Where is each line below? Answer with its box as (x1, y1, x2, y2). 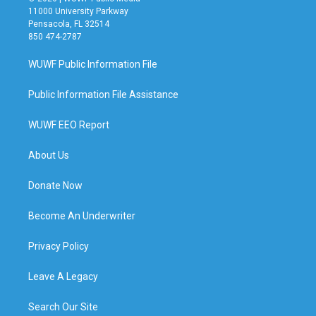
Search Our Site (28, 300, 98, 312)
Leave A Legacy (28, 270, 98, 282)
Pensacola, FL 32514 (28, 18, 109, 29)
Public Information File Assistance (28, 88, 178, 100)
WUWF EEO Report (28, 119, 109, 130)
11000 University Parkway (28, 6, 128, 16)
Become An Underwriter (28, 209, 135, 221)
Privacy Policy (28, 240, 89, 252)
